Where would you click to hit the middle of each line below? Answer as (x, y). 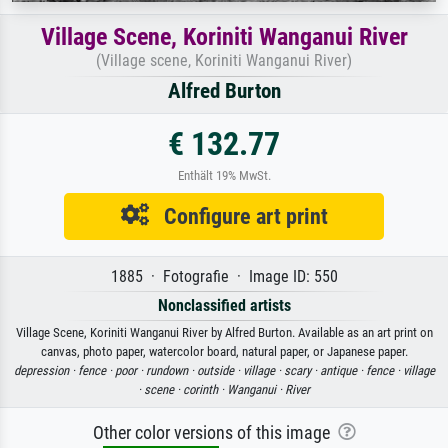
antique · (342, 371)
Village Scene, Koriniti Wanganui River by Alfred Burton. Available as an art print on (224, 333)
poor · (130, 371)
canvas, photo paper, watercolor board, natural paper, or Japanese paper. (224, 352)
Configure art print (238, 216)
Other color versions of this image (215, 433)
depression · (45, 371)
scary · (301, 371)
